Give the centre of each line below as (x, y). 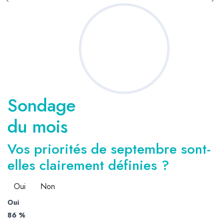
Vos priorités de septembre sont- (109, 149)
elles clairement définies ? (88, 165)
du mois (38, 126)
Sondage (41, 105)
